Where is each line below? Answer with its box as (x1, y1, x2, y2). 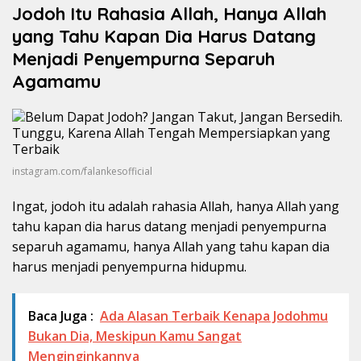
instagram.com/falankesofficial (12, 164, 152, 179)
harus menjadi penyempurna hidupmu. (12, 258, 247, 276)
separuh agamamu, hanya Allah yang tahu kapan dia (12, 238, 330, 256)
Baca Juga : (28, 307, 93, 326)
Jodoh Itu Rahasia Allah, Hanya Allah (12, 2, 326, 26)
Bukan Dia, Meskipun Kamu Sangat (28, 327, 242, 346)
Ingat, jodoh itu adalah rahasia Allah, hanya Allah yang (12, 197, 339, 216)
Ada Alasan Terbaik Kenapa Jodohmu (100, 307, 328, 326)
